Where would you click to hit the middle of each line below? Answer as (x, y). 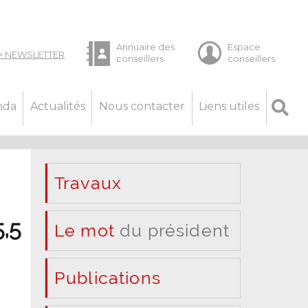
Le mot (84, 230)
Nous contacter (142, 106)
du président (172, 230)
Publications (107, 277)
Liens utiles (229, 106)
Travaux (88, 183)
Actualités (57, 106)
